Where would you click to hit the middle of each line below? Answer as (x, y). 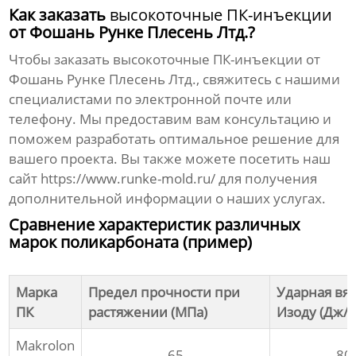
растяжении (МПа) (148, 312)
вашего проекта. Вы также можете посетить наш (170, 159)
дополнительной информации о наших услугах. (168, 199)
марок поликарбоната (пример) (131, 242)
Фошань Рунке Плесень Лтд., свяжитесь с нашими (175, 79)
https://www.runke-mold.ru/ (128, 179)
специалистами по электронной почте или (151, 99)
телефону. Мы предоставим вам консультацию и (170, 119)
